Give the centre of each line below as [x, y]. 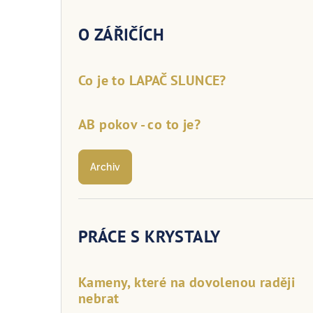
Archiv [105, 167]
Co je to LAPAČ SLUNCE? [152, 80]
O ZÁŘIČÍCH [121, 34]
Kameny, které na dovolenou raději [187, 282]
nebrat [99, 298]
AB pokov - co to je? [139, 124]
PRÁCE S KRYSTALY [150, 236]
